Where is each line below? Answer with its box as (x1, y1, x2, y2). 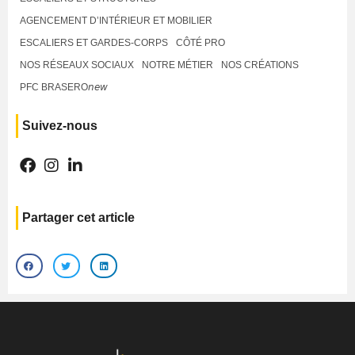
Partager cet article (22, 210, 135, 224)
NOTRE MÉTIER (142, 59, 213, 71)
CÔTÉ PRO (176, 36, 225, 48)
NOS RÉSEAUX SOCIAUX (20, 59, 134, 71)
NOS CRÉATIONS (221, 59, 299, 71)
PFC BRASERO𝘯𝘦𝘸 (20, 81, 108, 93)
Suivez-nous (22, 118, 97, 132)
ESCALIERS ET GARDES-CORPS (20, 36, 168, 48)
